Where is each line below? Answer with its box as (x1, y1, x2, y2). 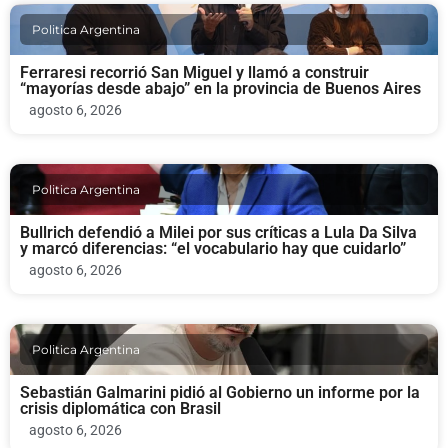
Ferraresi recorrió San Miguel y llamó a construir (20, 63, 369, 83)
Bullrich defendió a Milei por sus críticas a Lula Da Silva (20, 223, 417, 243)
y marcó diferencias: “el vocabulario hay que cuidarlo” (20, 239, 406, 259)
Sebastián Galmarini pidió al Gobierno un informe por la (20, 383, 420, 403)
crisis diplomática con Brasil (20, 399, 221, 419)
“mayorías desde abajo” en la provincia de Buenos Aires (20, 79, 421, 99)
